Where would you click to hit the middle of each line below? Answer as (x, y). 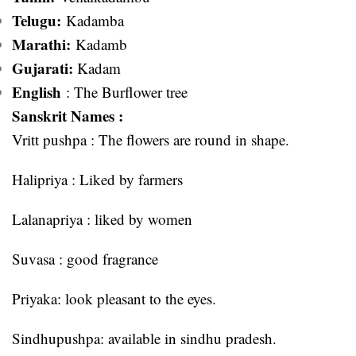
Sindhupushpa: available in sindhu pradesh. (144, 338)
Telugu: (37, 20)
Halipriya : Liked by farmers (97, 179)
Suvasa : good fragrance (85, 258)
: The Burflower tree (124, 91)
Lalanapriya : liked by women (102, 219)
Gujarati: (44, 68)
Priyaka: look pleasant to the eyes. (114, 298)
